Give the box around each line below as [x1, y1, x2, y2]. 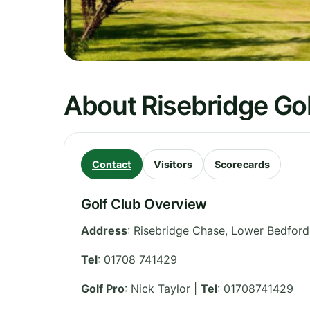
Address [81, 223, 127, 237]
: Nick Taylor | [125, 281, 201, 295]
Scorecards [215, 158, 270, 170]
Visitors [154, 158, 192, 170]
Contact [92, 158, 131, 170]
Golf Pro [81, 281, 125, 295]
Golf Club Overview [81, 195, 207, 212]
